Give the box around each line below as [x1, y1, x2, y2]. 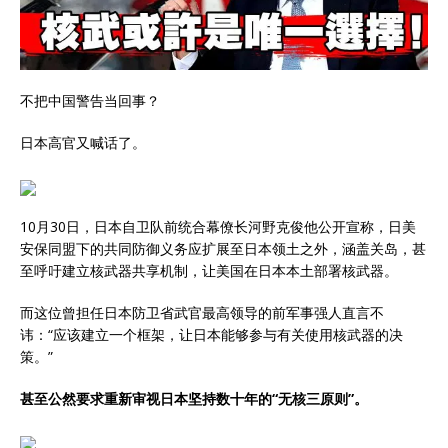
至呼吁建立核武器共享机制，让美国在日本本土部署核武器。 [20, 260, 398, 280]
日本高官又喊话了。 [20, 132, 146, 152]
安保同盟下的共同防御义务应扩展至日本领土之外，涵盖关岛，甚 [20, 238, 426, 258]
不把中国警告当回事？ [20, 90, 160, 110]
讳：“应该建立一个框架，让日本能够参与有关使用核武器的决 [20, 324, 403, 344]
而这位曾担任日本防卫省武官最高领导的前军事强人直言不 [20, 302, 384, 322]
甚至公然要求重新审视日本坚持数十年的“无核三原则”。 [20, 388, 368, 408]
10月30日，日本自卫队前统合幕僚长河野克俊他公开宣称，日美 [20, 216, 416, 236]
